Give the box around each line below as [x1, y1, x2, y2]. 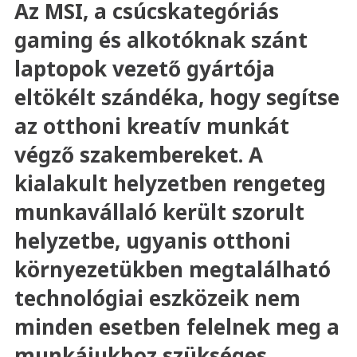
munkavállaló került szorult [14, 198, 304, 226]
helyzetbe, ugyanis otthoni [14, 226, 291, 255]
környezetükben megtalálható [14, 255, 331, 284]
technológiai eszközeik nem [14, 284, 300, 312]
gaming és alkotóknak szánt [14, 25, 308, 54]
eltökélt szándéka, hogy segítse [14, 83, 339, 112]
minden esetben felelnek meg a [14, 312, 339, 341]
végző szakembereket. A [14, 140, 263, 169]
